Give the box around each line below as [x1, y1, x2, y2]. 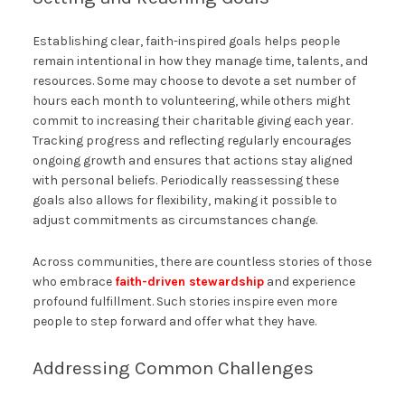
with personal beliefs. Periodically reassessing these [32, 173, 339, 189]
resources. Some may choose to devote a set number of [32, 73, 356, 89]
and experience [263, 274, 355, 290]
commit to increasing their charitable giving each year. [32, 113, 353, 129]
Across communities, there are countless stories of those [32, 254, 372, 270]
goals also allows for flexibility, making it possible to [32, 193, 337, 209]
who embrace [32, 274, 115, 290]
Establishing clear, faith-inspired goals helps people [32, 33, 340, 50]
